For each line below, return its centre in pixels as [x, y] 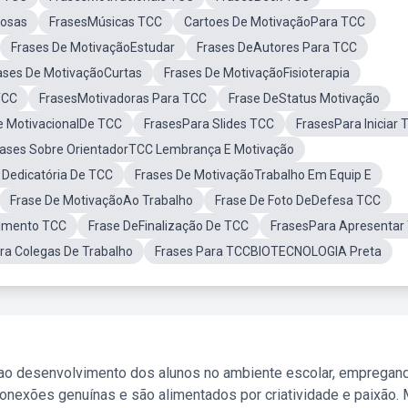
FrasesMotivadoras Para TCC [123, 98]
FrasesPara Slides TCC [209, 124]
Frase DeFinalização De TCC [168, 226]
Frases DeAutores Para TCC [277, 47]
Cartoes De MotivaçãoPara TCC [275, 22]
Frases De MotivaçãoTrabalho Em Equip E [253, 175]
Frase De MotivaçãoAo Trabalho [102, 200]
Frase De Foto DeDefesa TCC [298, 200]
